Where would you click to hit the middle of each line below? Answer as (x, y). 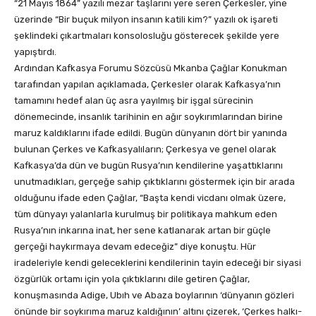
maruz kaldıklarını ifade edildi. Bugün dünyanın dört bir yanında (151, 133)
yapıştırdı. (35, 51)
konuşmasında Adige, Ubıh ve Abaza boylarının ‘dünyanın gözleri (154, 295)
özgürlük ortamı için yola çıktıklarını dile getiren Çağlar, (132, 279)
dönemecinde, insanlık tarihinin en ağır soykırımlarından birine (148, 116)
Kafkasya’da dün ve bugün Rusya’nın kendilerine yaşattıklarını (148, 165)
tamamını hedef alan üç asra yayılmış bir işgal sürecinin (134, 100)
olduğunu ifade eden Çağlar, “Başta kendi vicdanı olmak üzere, (150, 197)
